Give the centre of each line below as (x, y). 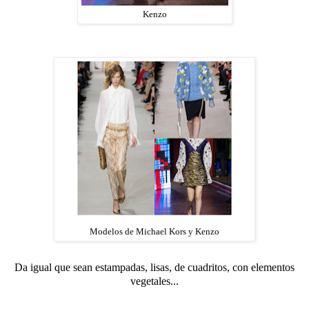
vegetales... (154, 281)
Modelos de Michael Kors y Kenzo (154, 231)
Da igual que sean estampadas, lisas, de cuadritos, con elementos (154, 267)
